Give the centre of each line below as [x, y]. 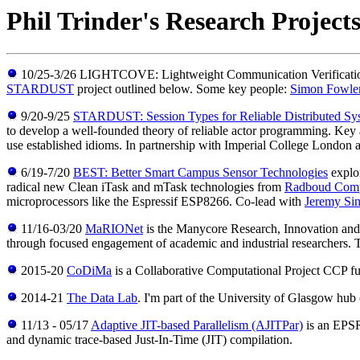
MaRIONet [114, 229]
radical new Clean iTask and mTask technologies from [145, 187]
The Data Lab [102, 298]
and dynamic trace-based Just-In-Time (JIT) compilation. [149, 340]
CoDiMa [89, 271]
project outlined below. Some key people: [182, 89]
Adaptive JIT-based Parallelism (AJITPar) [197, 325]
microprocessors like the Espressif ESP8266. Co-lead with [155, 202]
